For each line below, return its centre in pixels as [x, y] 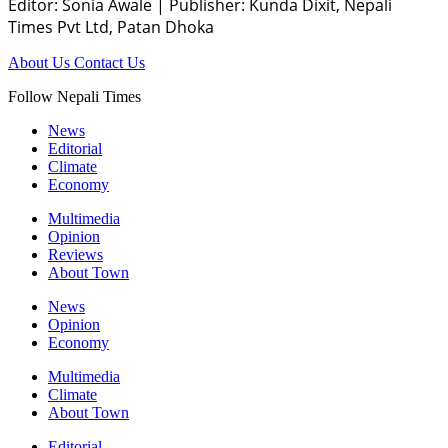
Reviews [75, 255]
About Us [41, 63]
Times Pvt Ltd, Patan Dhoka [111, 27]
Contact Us [109, 63]
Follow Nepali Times [74, 97]
